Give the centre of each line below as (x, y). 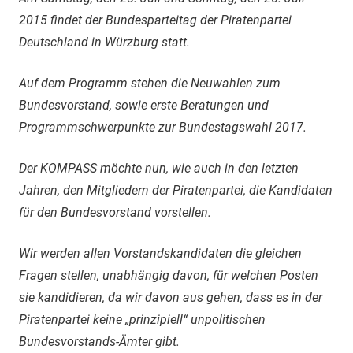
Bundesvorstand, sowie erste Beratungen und (144, 105)
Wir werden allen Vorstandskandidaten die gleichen (160, 253)
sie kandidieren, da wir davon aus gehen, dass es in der (171, 297)
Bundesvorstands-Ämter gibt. (99, 341)
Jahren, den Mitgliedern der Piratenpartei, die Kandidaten (176, 190)
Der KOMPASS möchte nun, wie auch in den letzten (159, 168)
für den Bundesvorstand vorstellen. (115, 212)
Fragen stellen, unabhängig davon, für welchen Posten (169, 275)
